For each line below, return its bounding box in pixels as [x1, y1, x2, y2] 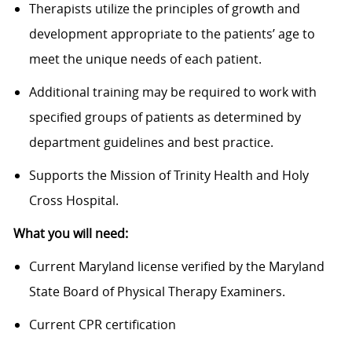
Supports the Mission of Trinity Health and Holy [28, 167, 309, 185]
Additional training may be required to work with [28, 83, 317, 101]
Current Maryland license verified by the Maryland [28, 258, 324, 276]
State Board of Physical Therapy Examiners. [28, 283, 285, 301]
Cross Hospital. [28, 192, 122, 210]
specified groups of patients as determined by [28, 108, 301, 126]
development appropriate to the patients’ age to [28, 25, 315, 43]
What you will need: [13, 225, 128, 243]
